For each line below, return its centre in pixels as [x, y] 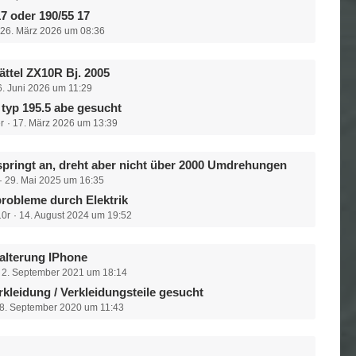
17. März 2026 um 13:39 [66, 123]
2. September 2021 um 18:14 [65, 273]
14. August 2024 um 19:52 [76, 215]
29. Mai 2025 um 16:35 [55, 180]
